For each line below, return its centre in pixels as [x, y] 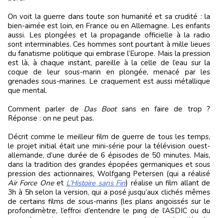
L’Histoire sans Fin [96, 183]
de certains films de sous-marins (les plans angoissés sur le [109, 202]
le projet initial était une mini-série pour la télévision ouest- [109, 146]
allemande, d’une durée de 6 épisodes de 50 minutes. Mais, [109, 155]
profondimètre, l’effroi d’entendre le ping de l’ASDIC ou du [109, 211]
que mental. [27, 91]
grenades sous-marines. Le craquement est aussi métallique [109, 82]
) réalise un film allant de [168, 183]
